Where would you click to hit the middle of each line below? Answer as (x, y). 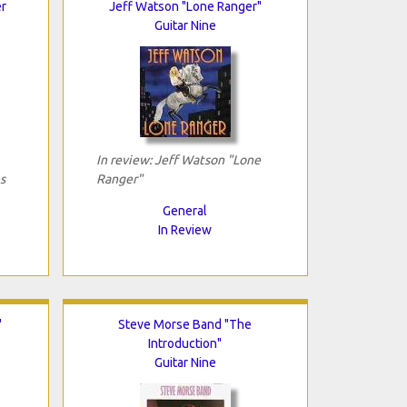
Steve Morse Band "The (185, 324)
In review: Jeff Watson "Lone (178, 159)
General (185, 210)
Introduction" (185, 343)
